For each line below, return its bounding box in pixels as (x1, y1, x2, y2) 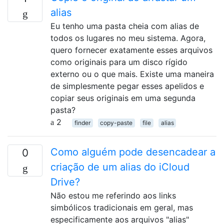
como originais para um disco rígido (50, 56, 187, 67)
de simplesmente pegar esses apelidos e (50, 80, 204, 91)
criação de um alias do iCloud (50, 160, 189, 173)
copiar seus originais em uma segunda (50, 92, 195, 103)
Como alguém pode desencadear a (50, 145, 215, 158)
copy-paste (100, 118, 133, 126)
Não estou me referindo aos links (50, 190, 176, 200)
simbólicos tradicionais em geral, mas (50, 202, 193, 212)
